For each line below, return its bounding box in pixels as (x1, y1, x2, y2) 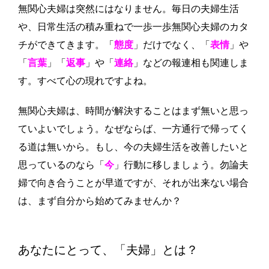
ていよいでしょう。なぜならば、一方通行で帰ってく (18, 124, 249, 134)
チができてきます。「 (18, 40, 114, 50)
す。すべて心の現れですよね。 (18, 76, 153, 86)
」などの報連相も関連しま (133, 58, 249, 68)
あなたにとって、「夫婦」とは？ (18, 243, 198, 257)
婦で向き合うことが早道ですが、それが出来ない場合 (18, 178, 249, 188)
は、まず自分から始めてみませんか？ (18, 196, 181, 206)
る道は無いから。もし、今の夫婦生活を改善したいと (18, 142, 249, 152)
